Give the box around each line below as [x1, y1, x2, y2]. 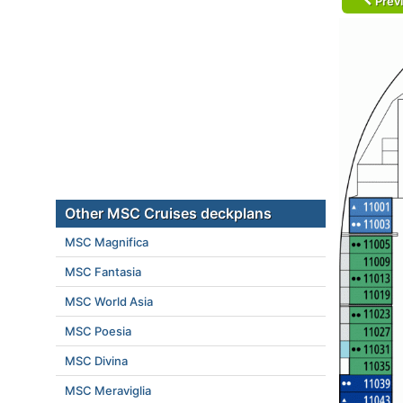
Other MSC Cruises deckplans [65, 204, 272, 222]
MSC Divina [65, 354, 128, 368]
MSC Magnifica [65, 235, 148, 249]
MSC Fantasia [65, 264, 141, 279]
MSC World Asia [65, 294, 153, 309]
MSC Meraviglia [65, 383, 151, 398]
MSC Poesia [65, 324, 131, 338]
